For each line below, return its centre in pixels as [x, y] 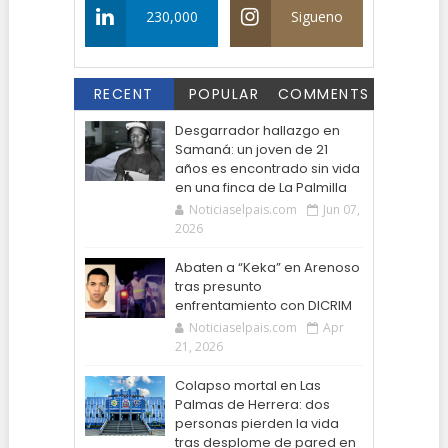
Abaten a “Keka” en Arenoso [267, 267]
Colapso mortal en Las [247, 385]
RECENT [123, 93]
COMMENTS [323, 93]
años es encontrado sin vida [267, 168]
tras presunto [218, 286]
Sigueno [316, 16]
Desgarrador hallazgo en [257, 130]
